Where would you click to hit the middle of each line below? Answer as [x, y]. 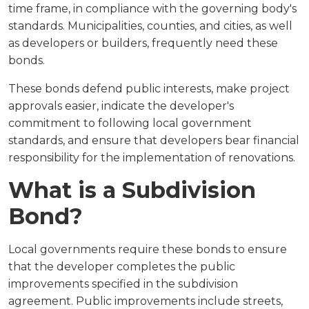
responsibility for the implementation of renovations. [152, 158]
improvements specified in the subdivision [123, 284]
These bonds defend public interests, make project [149, 89]
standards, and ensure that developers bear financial [154, 140]
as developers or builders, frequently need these [143, 43]
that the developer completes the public [122, 267]
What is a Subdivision [132, 190]
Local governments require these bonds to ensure [148, 249]
